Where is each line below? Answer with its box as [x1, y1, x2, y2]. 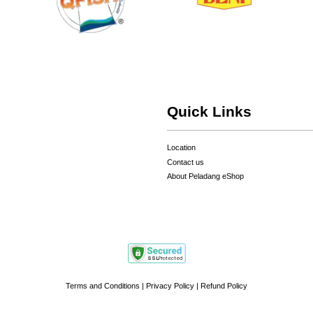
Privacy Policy [146, 282, 194, 291]
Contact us [167, 157, 204, 166]
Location [167, 143, 196, 152]
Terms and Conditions [66, 282, 140, 291]
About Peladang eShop [167, 172, 244, 181]
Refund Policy [201, 282, 247, 291]
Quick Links [167, 103, 252, 119]
